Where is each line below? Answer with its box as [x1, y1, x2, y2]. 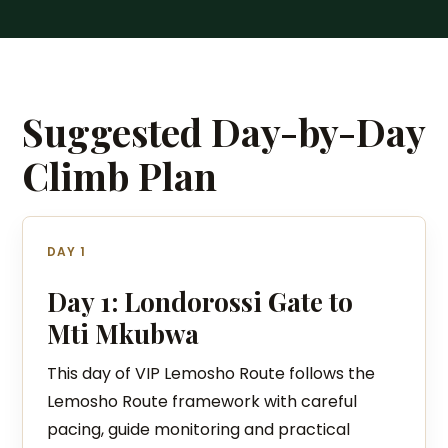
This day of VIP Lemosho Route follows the [47, 362, 376, 385]
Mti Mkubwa [47, 316, 200, 351]
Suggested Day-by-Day [22, 106, 426, 157]
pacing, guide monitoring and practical [47, 418, 351, 441]
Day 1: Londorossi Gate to [47, 284, 354, 319]
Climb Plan [22, 150, 218, 201]
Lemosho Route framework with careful [47, 390, 358, 413]
